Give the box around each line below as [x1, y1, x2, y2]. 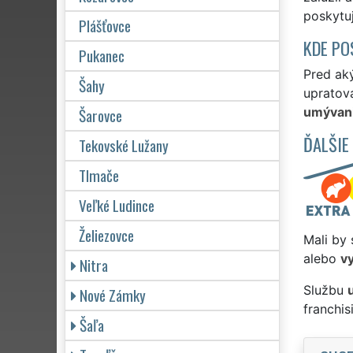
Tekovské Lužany [79, 133, 169, 157]
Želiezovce [79, 223, 134, 247]
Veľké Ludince [79, 193, 154, 217]
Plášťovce [79, 13, 131, 37]
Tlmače [79, 163, 119, 187]
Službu [303, 281, 347, 298]
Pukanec [79, 43, 124, 67]
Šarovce [79, 103, 122, 127]
